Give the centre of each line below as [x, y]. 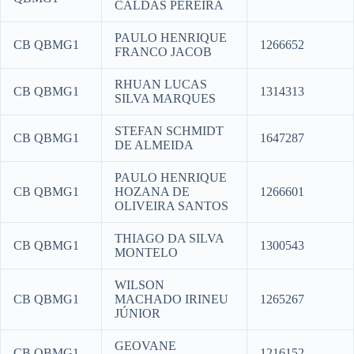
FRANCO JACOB [163, 52]
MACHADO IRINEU [171, 299]
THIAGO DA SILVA [169, 239]
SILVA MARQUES [165, 99]
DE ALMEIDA [154, 145]
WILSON [139, 285]
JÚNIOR [137, 314]
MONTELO [146, 253]
